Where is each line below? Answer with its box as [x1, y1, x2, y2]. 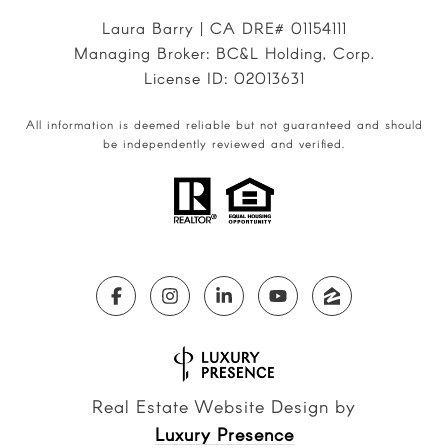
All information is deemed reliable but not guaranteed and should [25, 117, 423, 131]
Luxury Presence [154, 422, 294, 445]
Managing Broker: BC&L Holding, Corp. [73, 43, 375, 62]
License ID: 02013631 [143, 68, 305, 87]
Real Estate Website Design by [92, 394, 356, 417]
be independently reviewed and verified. [103, 136, 345, 150]
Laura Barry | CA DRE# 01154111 [101, 18, 347, 37]
